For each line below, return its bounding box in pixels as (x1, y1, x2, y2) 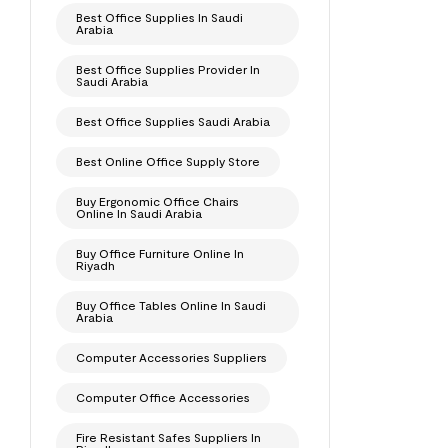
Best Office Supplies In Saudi (76, 10, 243, 25)
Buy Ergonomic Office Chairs (76, 194, 239, 209)
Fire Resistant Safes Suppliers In (76, 430, 261, 445)
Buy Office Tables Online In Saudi (76, 298, 266, 313)
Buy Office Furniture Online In (76, 246, 244, 261)
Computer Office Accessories (76, 390, 250, 405)
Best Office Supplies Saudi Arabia (76, 114, 270, 129)
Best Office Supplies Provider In (76, 62, 260, 77)
